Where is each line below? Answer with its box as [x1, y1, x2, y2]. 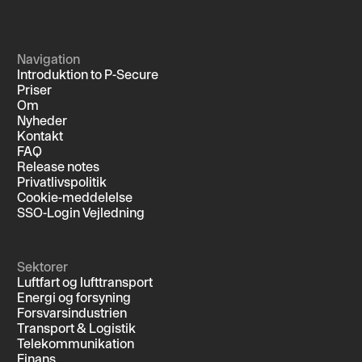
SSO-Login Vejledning [17, 204, 145, 220]
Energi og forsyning [17, 289, 131, 305]
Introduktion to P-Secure [17, 66, 158, 82]
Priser [17, 82, 52, 97]
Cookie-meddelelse [17, 189, 133, 204]
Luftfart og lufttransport [17, 274, 153, 289]
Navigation [17, 51, 80, 66]
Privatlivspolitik [17, 174, 107, 189]
